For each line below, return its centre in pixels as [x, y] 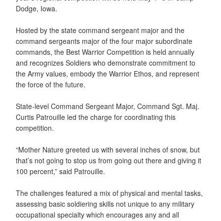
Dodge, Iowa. [37, 8]
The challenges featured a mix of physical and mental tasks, [109, 193]
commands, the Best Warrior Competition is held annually [105, 52]
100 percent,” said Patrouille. [60, 171]
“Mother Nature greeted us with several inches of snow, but [108, 149]
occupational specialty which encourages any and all [97, 214]
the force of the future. [51, 84]
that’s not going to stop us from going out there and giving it [109, 160]
